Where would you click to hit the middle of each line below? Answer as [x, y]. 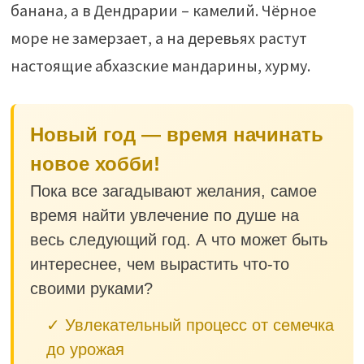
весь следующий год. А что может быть [178, 240]
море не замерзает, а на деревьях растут [158, 38]
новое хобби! [95, 164]
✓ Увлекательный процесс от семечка [190, 325]
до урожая [85, 350]
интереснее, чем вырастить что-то [159, 264]
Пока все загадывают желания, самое [173, 191]
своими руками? [91, 289]
